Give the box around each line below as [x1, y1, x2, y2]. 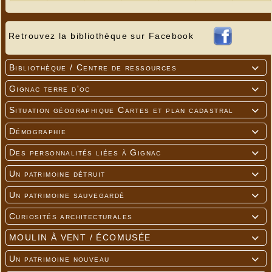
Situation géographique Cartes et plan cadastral [9, 104, 234, 115]
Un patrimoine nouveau [9, 253, 110, 263]
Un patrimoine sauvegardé [9, 189, 125, 200]
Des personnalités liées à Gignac [9, 147, 161, 157]
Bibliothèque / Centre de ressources [9, 62, 177, 72]
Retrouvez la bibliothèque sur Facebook [8, 30, 213, 41]
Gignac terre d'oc [9, 83, 90, 93]
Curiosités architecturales [9, 211, 133, 221]
